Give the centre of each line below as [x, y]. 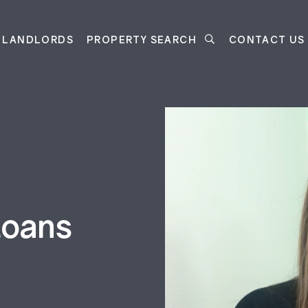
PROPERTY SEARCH [143, 39]
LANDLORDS [38, 39]
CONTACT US [267, 39]
